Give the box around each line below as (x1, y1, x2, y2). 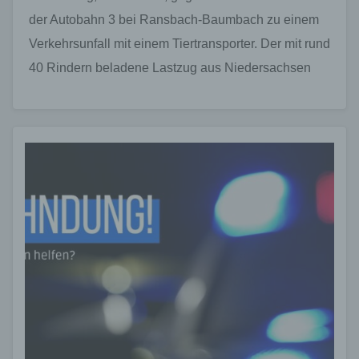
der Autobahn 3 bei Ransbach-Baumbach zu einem (29, 12, 319, 26)
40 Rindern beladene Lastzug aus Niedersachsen (29, 60, 311, 75)
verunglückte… (29, 84, 115, 99)
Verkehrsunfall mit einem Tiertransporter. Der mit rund (29, 36, 330, 50)
